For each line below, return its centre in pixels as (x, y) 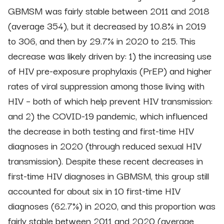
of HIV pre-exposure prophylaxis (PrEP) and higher (110, 70)
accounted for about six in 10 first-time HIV (94, 190)
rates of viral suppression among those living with (106, 85)
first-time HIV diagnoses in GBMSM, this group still (108, 175)
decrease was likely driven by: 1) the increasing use (110, 55)
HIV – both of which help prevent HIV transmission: (110, 100)
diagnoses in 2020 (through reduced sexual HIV (105, 145)
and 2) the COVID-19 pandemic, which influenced (108, 115)
